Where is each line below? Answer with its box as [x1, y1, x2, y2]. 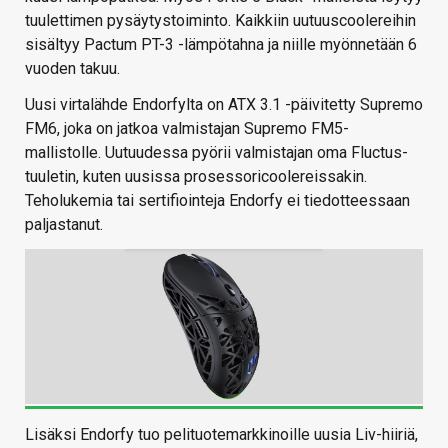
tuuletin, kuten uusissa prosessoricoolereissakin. [25, 166, 367, 186]
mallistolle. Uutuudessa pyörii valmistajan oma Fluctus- [25, 142, 408, 162]
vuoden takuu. [25, 58, 120, 78]
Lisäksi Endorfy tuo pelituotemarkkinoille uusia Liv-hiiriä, [25, 425, 418, 445]
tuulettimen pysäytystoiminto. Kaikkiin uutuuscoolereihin [25, 10, 416, 30]
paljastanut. [25, 214, 103, 234]
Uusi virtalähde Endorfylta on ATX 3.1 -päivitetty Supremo [25, 94, 423, 114]
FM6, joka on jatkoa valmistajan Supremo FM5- [25, 118, 349, 138]
